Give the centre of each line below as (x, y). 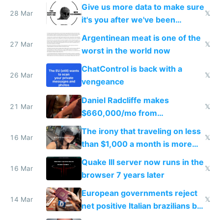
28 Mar (21, 13)
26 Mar (21, 75)
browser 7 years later (123, 175)
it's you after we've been (128, 20)
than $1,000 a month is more (137, 144)
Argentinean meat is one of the (141, 38)
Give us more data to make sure (143, 7)
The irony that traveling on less (141, 131)
